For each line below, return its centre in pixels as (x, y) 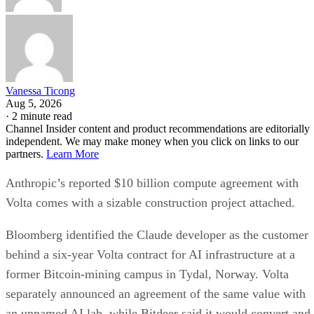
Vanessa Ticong (40, 91)
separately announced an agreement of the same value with (156, 294)
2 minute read (42, 116)
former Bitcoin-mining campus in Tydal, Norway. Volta (147, 274)
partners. (26, 154)
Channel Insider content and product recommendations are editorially (158, 129)
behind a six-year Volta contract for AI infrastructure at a (150, 255)
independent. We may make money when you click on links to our (152, 142)
